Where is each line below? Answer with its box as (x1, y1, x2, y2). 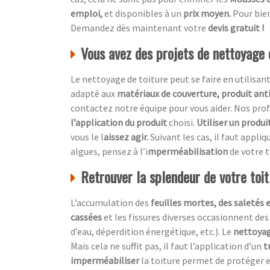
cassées (71, 210, 104, 223)
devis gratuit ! (208, 21, 264, 34)
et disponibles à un (102, 7, 183, 19)
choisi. (169, 116, 196, 128)
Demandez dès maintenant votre (71, 21, 208, 34)
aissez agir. (104, 130, 150, 143)
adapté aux (71, 87, 115, 99)
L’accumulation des (71, 196, 151, 209)
